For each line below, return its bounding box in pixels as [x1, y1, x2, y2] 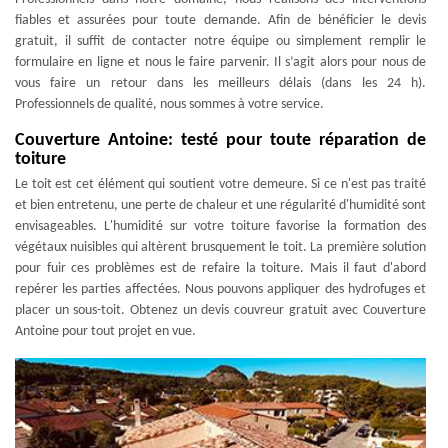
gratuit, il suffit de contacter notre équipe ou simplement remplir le [15, 34, 426, 49]
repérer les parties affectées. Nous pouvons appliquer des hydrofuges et [15, 282, 426, 297]
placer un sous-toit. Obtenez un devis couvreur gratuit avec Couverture [15, 303, 426, 318]
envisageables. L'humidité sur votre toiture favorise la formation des [15, 219, 426, 234]
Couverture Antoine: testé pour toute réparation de [15, 131, 426, 150]
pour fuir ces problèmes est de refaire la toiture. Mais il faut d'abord [15, 261, 426, 276]
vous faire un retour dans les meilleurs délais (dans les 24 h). [15, 76, 426, 91]
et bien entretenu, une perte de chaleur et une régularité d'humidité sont [15, 198, 426, 213]
